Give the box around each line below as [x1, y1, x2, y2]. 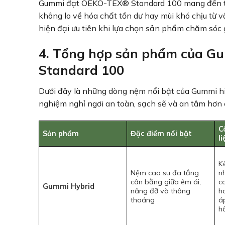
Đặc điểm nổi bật [131, 129, 192, 138]
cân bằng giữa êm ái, [131, 177, 201, 186]
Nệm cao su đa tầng [131, 168, 199, 177]
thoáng [131, 195, 155, 204]
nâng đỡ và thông [131, 186, 191, 195]
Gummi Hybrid [43, 181, 95, 191]
